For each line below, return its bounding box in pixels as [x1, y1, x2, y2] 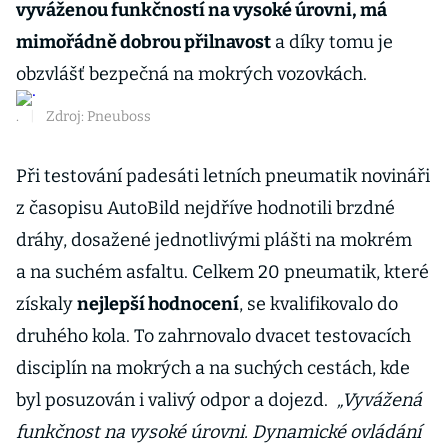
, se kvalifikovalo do [239, 293, 398, 315]
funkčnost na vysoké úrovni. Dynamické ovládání [16, 421, 421, 443]
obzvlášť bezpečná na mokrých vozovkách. [16, 63, 367, 85]
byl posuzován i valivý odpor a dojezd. [16, 389, 332, 411]
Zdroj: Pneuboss [46, 108, 151, 125]
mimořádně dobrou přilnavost [16, 31, 271, 53]
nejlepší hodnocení [77, 293, 239, 315]
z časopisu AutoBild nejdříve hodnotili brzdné [16, 197, 395, 219]
